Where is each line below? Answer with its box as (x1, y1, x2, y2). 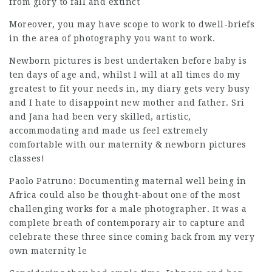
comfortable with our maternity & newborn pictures (9, 140, 246, 149)
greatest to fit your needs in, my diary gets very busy (9, 84, 250, 93)
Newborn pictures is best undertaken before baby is (9, 56, 246, 66)
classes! (9, 154, 44, 163)
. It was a (206, 204, 247, 214)
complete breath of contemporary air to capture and (9, 218, 245, 228)
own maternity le (9, 246, 87, 256)
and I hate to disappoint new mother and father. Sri (9, 98, 245, 107)
